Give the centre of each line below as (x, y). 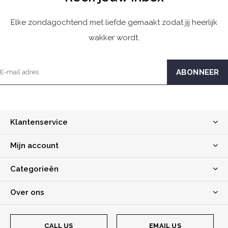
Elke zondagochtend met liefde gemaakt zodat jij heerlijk (114, 23)
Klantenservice (39, 122)
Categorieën (34, 169)
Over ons (27, 193)
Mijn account (34, 146)
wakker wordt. (114, 38)
